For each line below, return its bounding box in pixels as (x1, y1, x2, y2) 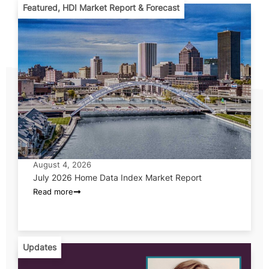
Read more (33, 186, 73, 196)
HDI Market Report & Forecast (62, 2, 180, 13)
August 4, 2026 (33, 159, 91, 169)
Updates (23, 241, 56, 252)
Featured (23, 2, 58, 13)
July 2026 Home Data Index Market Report (33, 172, 202, 183)
